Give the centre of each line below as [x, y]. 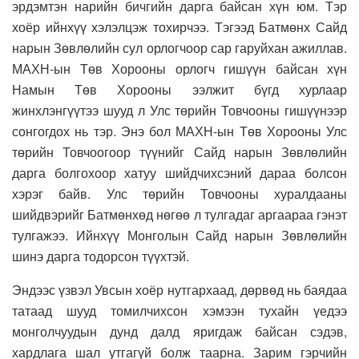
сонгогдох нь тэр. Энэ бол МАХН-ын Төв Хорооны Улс [179, 131]
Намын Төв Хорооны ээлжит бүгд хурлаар [179, 90]
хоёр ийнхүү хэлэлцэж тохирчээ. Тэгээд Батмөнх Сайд [179, 27]
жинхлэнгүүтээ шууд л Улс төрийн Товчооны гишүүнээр [179, 111]
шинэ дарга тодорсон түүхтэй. [101, 256]
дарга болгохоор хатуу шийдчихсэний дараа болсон [179, 173]
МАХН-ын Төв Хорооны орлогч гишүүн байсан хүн [179, 69]
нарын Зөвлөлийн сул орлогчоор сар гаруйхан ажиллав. [179, 48]
